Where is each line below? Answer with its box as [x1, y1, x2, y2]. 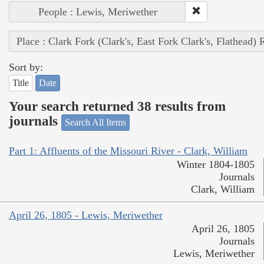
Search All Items [65, 117, 126, 127]
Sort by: [9, 61, 43, 73]
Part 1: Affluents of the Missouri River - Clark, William [9, 145, 247, 157]
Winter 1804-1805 [177, 159, 255, 171]
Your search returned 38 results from [9, 99, 226, 114]
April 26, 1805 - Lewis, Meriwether [9, 209, 163, 222]
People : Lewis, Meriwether [38, 5, 157, 18]
